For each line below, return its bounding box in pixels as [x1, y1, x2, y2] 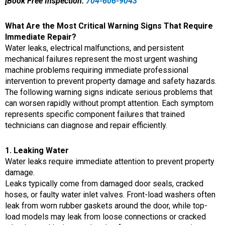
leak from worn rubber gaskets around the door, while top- [5, 200, 207, 210]
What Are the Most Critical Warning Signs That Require [5, 21, 213, 31]
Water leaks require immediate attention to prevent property [5, 156, 214, 166]
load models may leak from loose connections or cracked [5, 211, 206, 221]
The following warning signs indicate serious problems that [5, 87, 212, 97]
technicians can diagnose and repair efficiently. [5, 120, 167, 130]
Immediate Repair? [5, 32, 76, 42]
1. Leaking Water [5, 145, 69, 155]
